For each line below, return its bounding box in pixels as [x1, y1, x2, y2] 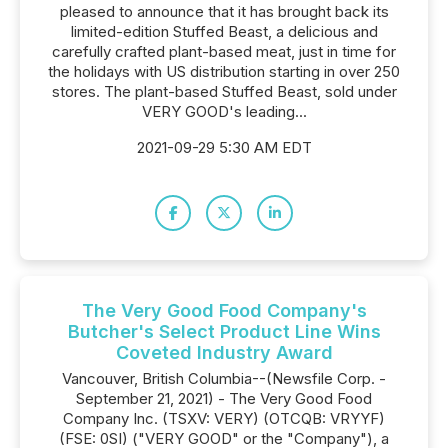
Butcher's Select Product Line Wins [67, 321, 381, 342]
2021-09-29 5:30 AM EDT [136, 138, 312, 157]
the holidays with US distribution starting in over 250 [48, 62, 400, 81]
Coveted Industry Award [115, 342, 333, 363]
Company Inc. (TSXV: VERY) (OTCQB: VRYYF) [63, 409, 385, 428]
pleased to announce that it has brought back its [59, 2, 389, 21]
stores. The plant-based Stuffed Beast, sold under [51, 82, 397, 101]
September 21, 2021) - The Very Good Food [76, 389, 372, 408]
